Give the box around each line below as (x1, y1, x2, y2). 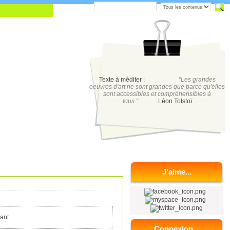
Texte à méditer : (99, 76, 148, 83)
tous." (122, 98, 141, 105)
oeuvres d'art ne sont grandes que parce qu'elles (89, 83, 225, 90)
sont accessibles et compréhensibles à (103, 90, 211, 98)
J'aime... (162, 167, 191, 176)
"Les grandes (178, 76, 216, 83)
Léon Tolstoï (158, 98, 192, 105)
